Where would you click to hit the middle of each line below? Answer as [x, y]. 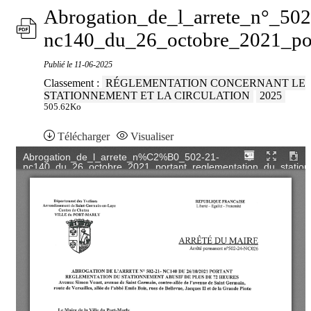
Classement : [73, 83]
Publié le [59, 65]
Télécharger [84, 137]
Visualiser [152, 137]
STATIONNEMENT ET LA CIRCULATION [147, 96]
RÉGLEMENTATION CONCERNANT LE [205, 83]
